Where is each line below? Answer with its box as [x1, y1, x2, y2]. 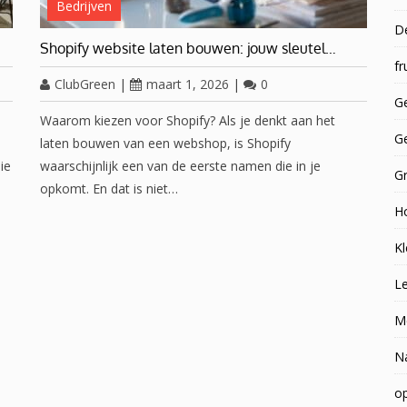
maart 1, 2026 [146, 75, 229, 93]
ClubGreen [55, 75, 115, 93]
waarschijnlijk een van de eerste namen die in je [40, 157, 321, 174]
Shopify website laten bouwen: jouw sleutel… [40, 39, 336, 57]
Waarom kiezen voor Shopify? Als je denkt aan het [40, 112, 335, 129]
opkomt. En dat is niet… [40, 180, 178, 197]
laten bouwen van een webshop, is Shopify [40, 134, 291, 152]
